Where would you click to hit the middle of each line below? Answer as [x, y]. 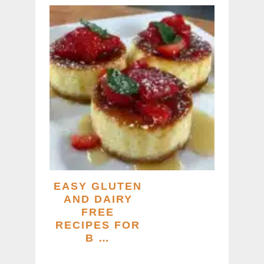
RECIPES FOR [98, 225]
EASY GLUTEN [98, 187]
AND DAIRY [98, 199]
